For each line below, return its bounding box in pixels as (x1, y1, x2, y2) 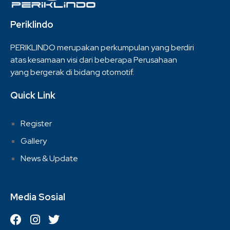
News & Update (21, 152, 78, 164)
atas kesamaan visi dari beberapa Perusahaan (10, 54, 177, 65)
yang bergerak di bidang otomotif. (10, 66, 134, 78)
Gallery (21, 135, 47, 146)
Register (21, 118, 52, 129)
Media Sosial (10, 190, 65, 203)
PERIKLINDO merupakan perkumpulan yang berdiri (10, 42, 194, 53)
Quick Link (10, 89, 55, 101)
